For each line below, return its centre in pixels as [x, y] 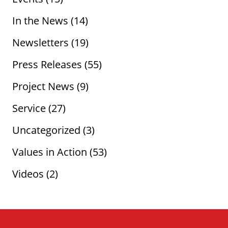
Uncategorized [46, 130]
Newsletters [40, 42]
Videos [28, 174]
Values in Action [50, 152]
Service [29, 108]
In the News [40, 20]
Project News [43, 86]
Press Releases [47, 64]
